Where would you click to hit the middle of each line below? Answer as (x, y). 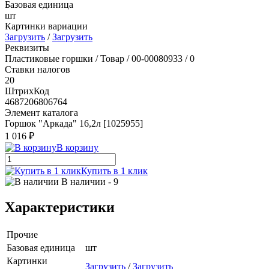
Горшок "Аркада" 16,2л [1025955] (74, 123)
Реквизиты (27, 47)
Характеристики (60, 207)
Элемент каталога (41, 112)
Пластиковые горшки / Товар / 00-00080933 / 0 (100, 58)
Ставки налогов (38, 69)
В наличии (83, 181)
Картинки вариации (46, 26)
